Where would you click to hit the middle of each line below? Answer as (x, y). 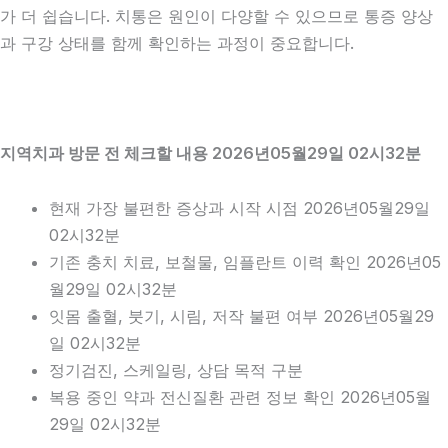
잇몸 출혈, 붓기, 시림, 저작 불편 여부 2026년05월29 (242, 316)
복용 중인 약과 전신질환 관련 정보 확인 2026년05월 (240, 397)
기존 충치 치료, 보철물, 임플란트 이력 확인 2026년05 (245, 262)
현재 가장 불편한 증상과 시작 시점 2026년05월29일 (240, 208)
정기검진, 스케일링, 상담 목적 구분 (176, 370)
